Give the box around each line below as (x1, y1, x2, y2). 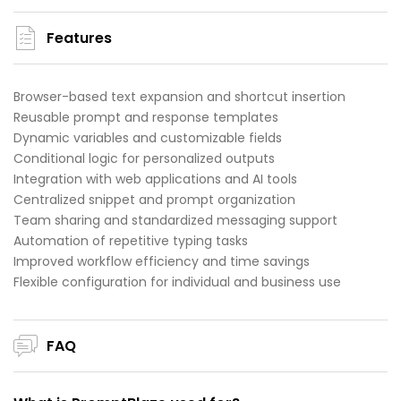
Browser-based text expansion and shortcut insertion (13, 88, 346, 107)
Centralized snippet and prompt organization (13, 191, 295, 209)
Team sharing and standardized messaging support (13, 211, 337, 230)
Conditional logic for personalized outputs (13, 149, 275, 168)
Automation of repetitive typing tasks (13, 232, 248, 251)
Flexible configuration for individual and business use (13, 273, 341, 292)
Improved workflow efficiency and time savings (13, 252, 310, 271)
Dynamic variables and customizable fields (13, 129, 282, 148)
